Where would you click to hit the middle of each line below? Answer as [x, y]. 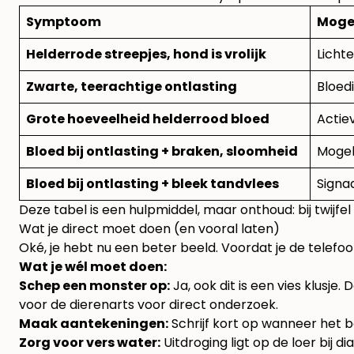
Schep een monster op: [94, 286]
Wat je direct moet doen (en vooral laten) [149, 229]
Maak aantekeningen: [94, 324]
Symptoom [64, 22]
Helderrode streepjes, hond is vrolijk [146, 55]
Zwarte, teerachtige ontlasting [132, 87]
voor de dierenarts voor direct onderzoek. [149, 305]
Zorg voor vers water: [90, 343]
